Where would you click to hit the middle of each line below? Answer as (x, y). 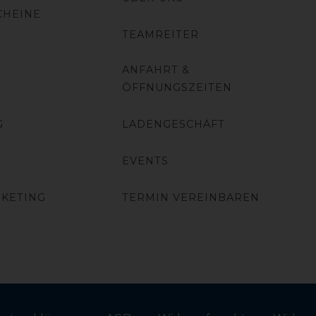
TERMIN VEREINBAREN (191, 197)
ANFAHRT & (156, 69)
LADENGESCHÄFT (174, 124)
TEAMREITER (161, 34)
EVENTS (146, 160)
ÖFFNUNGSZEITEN (177, 87)
